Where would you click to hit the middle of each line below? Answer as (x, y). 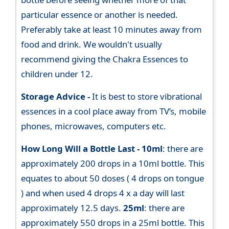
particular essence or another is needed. (100, 14)
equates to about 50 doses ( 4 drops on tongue (113, 178)
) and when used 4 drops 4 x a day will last (103, 193)
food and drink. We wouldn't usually (92, 44)
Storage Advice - (56, 96)
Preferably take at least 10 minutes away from (112, 29)
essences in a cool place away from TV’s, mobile (114, 111)
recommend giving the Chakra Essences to (105, 59)
